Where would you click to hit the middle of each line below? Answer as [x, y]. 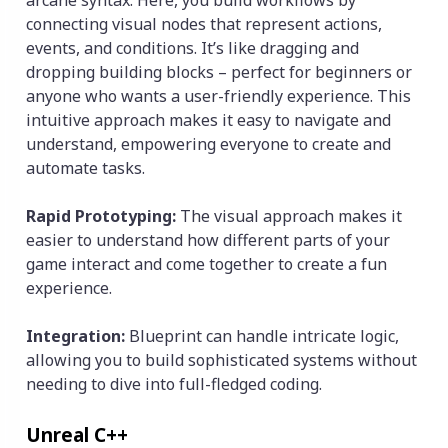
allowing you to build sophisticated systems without [221, 360]
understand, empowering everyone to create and [208, 144]
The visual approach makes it [291, 216]
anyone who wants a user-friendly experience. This [218, 96]
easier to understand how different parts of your [208, 240]
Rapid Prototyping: [103, 216]
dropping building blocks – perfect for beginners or [219, 72]
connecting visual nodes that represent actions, [204, 24]
